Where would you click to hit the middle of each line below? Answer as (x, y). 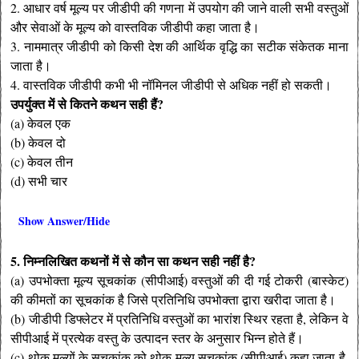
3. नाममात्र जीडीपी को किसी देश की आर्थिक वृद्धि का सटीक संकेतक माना (179, 46)
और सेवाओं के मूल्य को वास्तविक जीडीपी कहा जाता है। (135, 27)
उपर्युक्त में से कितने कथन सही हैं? (87, 104)
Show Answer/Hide (65, 221)
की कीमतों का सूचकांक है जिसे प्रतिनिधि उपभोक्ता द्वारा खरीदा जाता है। (173, 300)
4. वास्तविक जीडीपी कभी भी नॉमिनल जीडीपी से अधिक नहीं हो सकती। (171, 85)
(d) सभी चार (39, 181)
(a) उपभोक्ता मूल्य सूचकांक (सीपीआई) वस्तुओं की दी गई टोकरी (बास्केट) (179, 280)
